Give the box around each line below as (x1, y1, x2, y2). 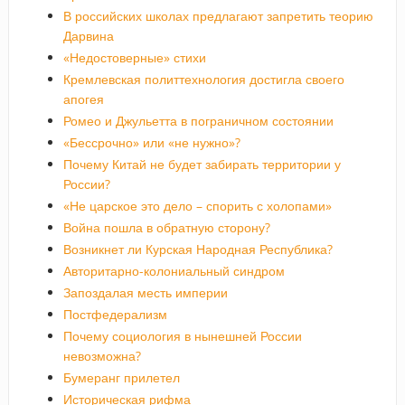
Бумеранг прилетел (62, 368, 180, 386)
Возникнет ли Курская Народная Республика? (62, 240, 333, 258)
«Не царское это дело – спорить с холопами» (62, 196, 332, 214)
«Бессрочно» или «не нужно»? (62, 133, 240, 151)
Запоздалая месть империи (62, 283, 228, 301)
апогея (62, 89, 104, 108)
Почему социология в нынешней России (62, 326, 302, 344)
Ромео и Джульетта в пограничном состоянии (62, 111, 334, 129)
